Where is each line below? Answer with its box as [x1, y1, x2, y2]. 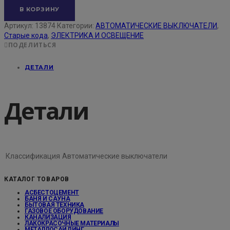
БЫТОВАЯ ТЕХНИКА [25, 201, 84, 208]
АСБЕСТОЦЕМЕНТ [25, 188, 79, 196]
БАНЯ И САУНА [25, 195, 70, 202]
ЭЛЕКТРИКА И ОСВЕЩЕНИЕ [51, 31, 144, 40]
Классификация [6, 151, 60, 160]
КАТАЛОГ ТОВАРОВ [4, 175, 69, 183]
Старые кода [4, 31, 48, 40]
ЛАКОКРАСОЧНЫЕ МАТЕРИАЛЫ [25, 219, 119, 227]
